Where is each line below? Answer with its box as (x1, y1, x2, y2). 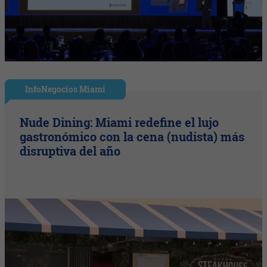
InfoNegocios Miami (25, 83, 106, 95)
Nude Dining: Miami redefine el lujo (20, 114, 219, 131)
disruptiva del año (20, 143, 121, 159)
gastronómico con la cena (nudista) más (20, 129, 245, 145)
